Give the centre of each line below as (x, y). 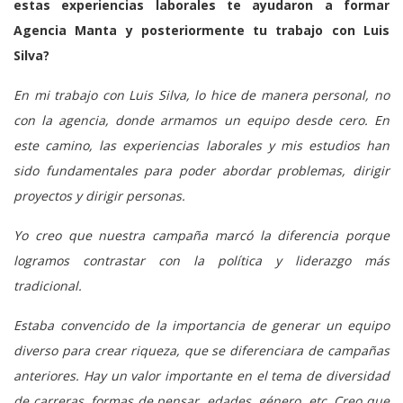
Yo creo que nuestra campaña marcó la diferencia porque (201, 235)
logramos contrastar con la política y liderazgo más (201, 260)
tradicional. (48, 285)
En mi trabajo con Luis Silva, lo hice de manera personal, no (201, 94)
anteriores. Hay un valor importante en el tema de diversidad (201, 375)
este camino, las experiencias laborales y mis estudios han (201, 145)
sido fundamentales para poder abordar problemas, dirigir (201, 170)
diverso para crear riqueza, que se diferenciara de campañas (201, 350)
